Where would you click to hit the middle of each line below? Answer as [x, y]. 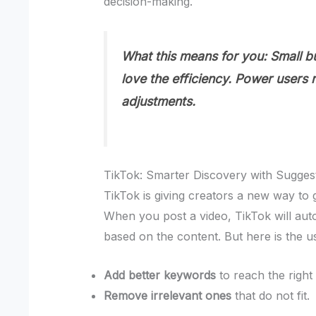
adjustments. [159, 101]
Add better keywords [160, 275]
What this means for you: [194, 56]
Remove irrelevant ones [168, 295]
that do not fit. [271, 295]
